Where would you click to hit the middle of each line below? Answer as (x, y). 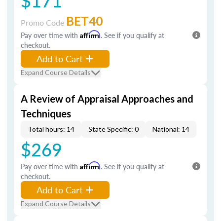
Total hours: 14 (51, 129)
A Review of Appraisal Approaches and (107, 99)
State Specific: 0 (113, 129)
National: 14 (171, 129)
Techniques (46, 113)
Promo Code (43, 22)
